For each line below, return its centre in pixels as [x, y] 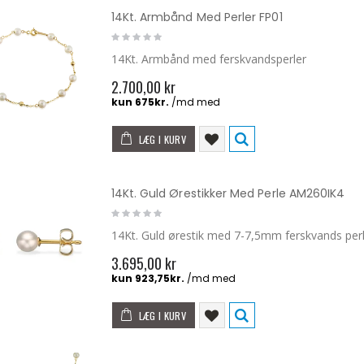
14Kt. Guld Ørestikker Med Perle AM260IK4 [228, 193]
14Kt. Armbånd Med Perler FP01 [197, 17]
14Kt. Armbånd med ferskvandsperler [208, 58]
